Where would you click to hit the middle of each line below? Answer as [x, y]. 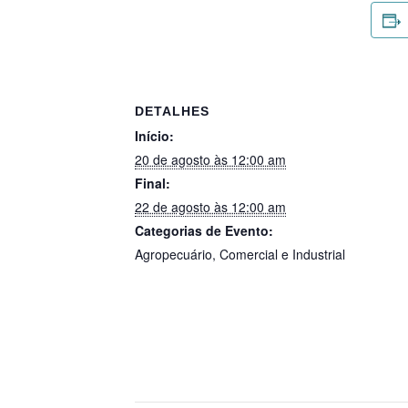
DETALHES [172, 112]
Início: [154, 136]
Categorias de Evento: [204, 231]
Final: [153, 184]
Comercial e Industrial [282, 255]
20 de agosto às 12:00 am [210, 160]
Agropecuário [173, 255]
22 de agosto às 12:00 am [210, 207]
